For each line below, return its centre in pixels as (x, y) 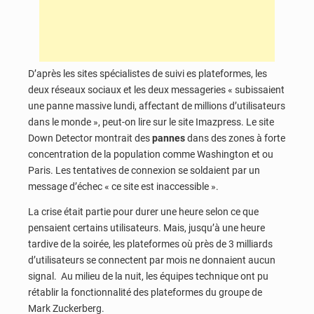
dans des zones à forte (235, 138)
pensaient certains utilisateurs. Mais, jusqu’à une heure (146, 228)
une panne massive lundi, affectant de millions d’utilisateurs (157, 106)
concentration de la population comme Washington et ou (151, 155)
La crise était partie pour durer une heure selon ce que (143, 212)
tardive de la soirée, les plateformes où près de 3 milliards (150, 244)
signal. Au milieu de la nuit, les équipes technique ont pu (148, 277)
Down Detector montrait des (90, 138)
